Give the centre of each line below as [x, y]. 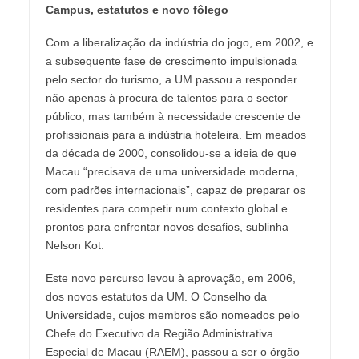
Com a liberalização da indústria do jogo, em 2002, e [179, 42]
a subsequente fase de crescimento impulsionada [171, 61]
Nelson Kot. [75, 245]
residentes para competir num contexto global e [166, 208]
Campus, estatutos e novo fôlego [137, 10]
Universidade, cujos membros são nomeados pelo [172, 315]
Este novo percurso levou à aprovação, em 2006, [170, 278]
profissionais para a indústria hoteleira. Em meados [175, 134]
